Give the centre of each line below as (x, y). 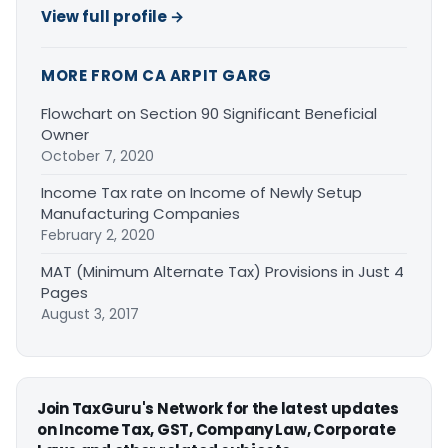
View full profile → (112, 17)
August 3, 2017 (90, 314)
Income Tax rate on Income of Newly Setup (201, 193)
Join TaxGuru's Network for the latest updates (218, 409)
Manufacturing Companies (140, 214)
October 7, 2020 (97, 156)
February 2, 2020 (98, 235)
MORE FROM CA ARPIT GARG (156, 76)
